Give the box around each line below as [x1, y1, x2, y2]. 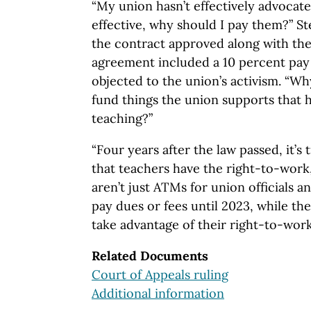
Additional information [92, 285, 224, 301]
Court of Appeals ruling [92, 266, 228, 283]
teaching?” [92, 110, 153, 126]
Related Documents [92, 247, 208, 264]
